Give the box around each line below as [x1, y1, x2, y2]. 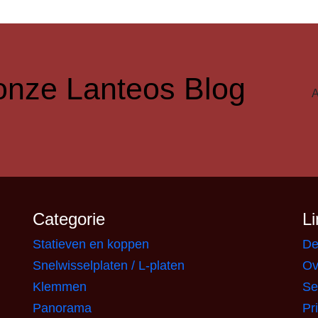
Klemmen [33, 280, 87, 294]
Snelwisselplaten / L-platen [33, 258, 185, 273]
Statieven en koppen [33, 237, 149, 251]
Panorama [33, 301, 92, 315]
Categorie [33, 209, 105, 229]
